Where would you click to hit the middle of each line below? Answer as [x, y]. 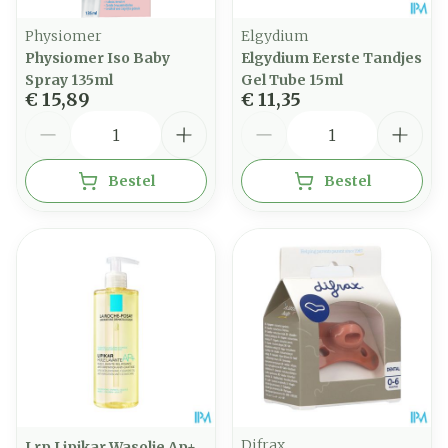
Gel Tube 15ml [292, 80]
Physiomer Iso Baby [97, 58]
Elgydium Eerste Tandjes [331, 58]
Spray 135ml [69, 80]
